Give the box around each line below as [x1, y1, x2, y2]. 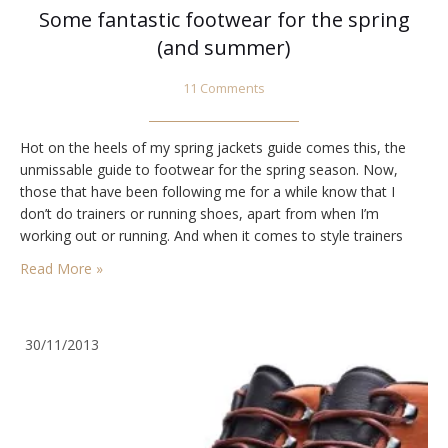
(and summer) [157, 34, 291, 62]
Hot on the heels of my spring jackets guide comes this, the [20, 138, 406, 158]
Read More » [20, 259, 103, 279]
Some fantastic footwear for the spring [38, 6, 410, 34]
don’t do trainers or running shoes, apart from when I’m [20, 204, 379, 224]
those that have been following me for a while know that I [20, 182, 395, 202]
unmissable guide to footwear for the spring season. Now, [20, 160, 398, 180]
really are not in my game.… [20, 248, 199, 268]
